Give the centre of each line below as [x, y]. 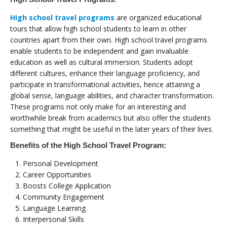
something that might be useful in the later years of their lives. [112, 129]
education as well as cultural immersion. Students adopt [102, 62]
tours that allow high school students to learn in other [98, 28]
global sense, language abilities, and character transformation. [112, 95]
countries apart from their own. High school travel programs [109, 40]
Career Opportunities [57, 174]
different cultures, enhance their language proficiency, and [105, 73]
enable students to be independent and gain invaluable [99, 51]
